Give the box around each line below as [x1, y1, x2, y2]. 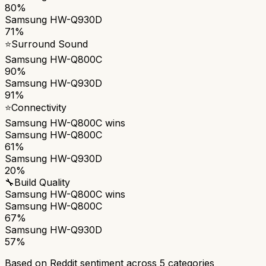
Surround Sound [11, 37, 88, 50]
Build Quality [14, 176, 70, 188]
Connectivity [11, 101, 66, 113]
